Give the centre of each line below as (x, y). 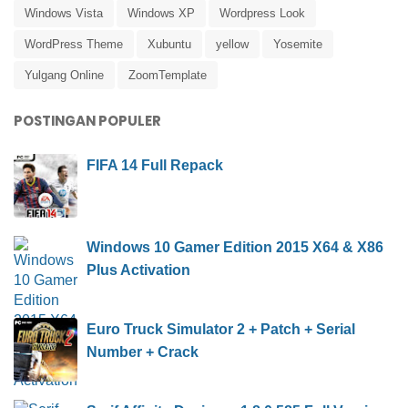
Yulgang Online (64, 75)
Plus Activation (138, 270)
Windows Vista (64, 13)
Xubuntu (169, 44)
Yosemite (298, 44)
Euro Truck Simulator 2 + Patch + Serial (221, 329)
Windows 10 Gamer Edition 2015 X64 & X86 (235, 247)
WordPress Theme (74, 44)
